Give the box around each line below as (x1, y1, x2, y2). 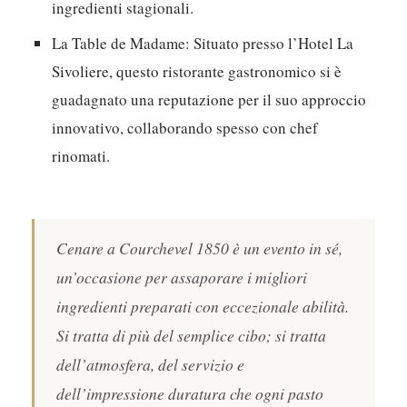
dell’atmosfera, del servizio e (56, 353, 245, 376)
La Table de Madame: (52, 33, 191, 55)
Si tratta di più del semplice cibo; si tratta (56, 324, 327, 347)
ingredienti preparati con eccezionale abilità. (56, 295, 350, 318)
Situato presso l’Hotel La (190, 33, 354, 55)
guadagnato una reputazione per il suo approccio (52, 89, 367, 111)
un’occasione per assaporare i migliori (56, 266, 308, 289)
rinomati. (52, 145, 111, 167)
